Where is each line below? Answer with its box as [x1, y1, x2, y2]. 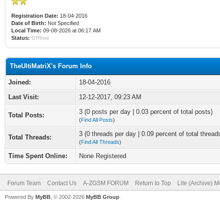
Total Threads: [8, 134, 52, 141]
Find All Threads [81, 139, 119, 145]
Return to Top [135, 180, 171, 187]
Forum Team [7, 180, 41, 187]
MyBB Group [86, 194, 119, 200]
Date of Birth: [11, 20, 46, 26]
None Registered [79, 152, 126, 160]
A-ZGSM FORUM [83, 180, 129, 187]
